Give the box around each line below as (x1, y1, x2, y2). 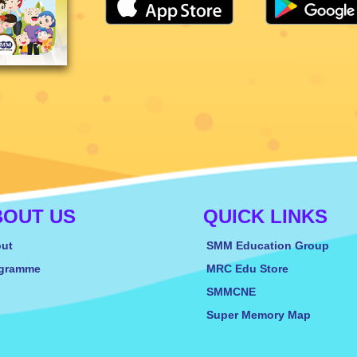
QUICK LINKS (203, 206, 328, 228)
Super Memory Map (206, 309, 311, 322)
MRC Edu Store (206, 263, 288, 276)
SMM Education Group (206, 240, 329, 253)
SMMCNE (206, 286, 256, 299)
